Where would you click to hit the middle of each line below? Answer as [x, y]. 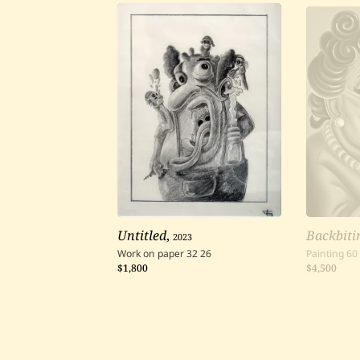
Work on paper [150, 254]
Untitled [141, 236]
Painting [325, 254]
